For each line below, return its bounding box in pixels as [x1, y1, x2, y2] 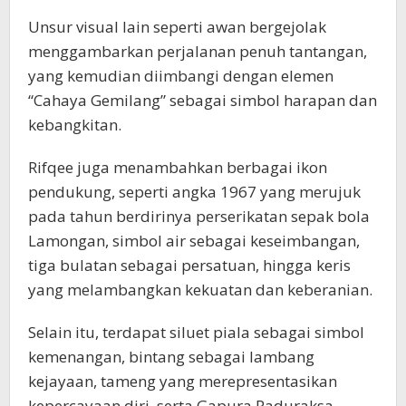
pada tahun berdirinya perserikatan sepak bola [28, 206, 370, 227]
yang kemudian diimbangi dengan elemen [28, 65, 333, 87]
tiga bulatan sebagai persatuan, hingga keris [28, 255, 351, 276]
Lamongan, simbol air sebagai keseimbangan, [28, 230, 360, 252]
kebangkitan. [28, 114, 121, 136]
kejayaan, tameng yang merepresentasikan [28, 371, 337, 392]
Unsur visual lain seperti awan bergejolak [28, 16, 326, 38]
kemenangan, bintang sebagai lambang [28, 346, 314, 368]
